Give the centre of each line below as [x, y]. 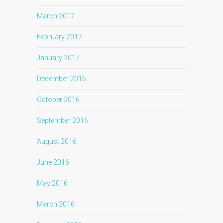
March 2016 [56, 204]
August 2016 [57, 141]
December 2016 [61, 79]
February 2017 [59, 37]
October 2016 [58, 100]
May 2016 [52, 183]
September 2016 [62, 120]
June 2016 [53, 162]
